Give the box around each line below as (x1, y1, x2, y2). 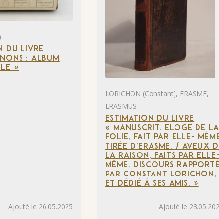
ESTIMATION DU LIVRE (105, 115, 195, 123)
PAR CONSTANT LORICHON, (105, 171, 217, 179)
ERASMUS (105, 101, 137, 111)
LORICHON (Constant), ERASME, (105, 89, 209, 99)
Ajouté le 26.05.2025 (8, 201, 73, 211)
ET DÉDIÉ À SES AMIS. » (105, 180, 199, 188)
